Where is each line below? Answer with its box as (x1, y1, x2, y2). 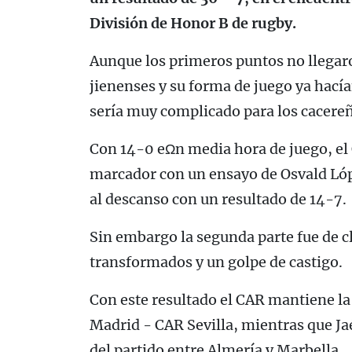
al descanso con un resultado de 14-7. (90, 189, 346, 208)
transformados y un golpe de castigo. (90, 252, 343, 271)
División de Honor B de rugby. (90, 13, 296, 32)
